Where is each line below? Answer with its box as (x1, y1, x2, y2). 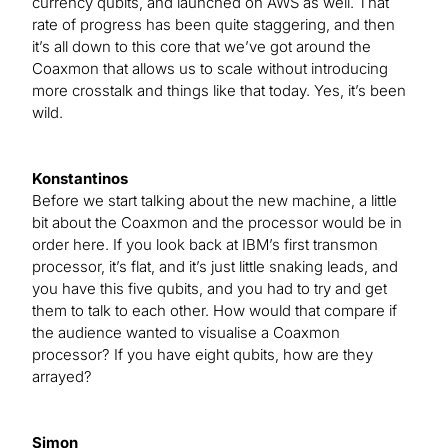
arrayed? (32, 367, 92, 387)
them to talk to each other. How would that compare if (32, 301, 397, 321)
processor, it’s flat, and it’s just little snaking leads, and (32, 257, 398, 277)
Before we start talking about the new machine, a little (32, 191, 397, 211)
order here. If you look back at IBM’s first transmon (32, 235, 378, 255)
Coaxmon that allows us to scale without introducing (32, 59, 388, 79)
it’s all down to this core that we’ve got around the (32, 37, 371, 57)
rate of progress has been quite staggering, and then (32, 15, 395, 35)
